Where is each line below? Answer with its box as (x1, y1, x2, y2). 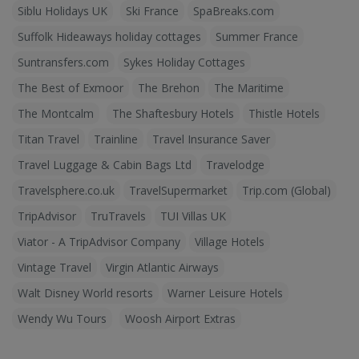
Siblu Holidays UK (18, 3, 107, 18)
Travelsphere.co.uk (18, 183, 115, 198)
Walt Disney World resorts (18, 285, 153, 301)
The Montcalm (18, 106, 94, 121)
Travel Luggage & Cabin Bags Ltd (18, 157, 192, 172)
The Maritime (214, 80, 284, 95)
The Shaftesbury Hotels (112, 106, 234, 121)
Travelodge (206, 157, 264, 172)
